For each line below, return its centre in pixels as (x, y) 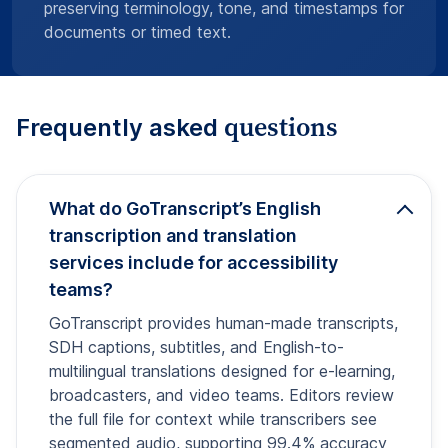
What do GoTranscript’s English (185, 208)
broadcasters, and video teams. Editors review (221, 394)
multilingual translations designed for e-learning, (222, 370)
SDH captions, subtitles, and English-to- (196, 346)
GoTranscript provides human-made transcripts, (223, 322)
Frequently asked (120, 127)
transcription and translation (173, 235)
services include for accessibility (193, 262)
